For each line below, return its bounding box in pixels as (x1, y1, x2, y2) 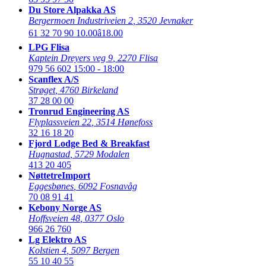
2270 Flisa (118, 52, 158, 63)
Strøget (28, 84, 55, 95)
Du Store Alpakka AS (28, 4, 116, 15)
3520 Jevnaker (138, 15, 193, 26)
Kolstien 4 (28, 245, 66, 255)
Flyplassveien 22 (28, 116, 91, 127)
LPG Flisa (28, 42, 69, 52)
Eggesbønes (28, 180, 74, 191)
